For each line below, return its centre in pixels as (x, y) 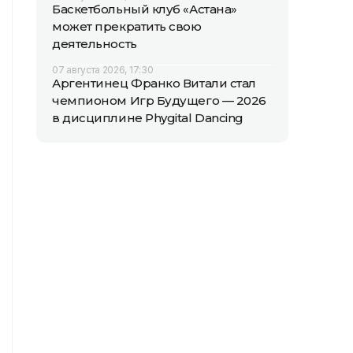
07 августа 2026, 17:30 (103, 70)
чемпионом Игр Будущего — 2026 (159, 100)
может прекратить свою (127, 26)
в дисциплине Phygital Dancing (148, 118)
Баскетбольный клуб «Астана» (145, 9)
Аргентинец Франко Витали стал (154, 83)
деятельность (95, 44)
